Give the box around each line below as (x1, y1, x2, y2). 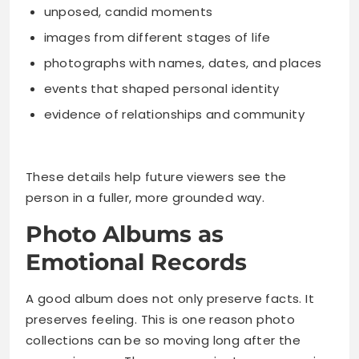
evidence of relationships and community (43, 106, 305, 123)
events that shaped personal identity (43, 80, 280, 98)
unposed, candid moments (43, 3, 213, 21)
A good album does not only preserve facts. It (26, 289, 314, 307)
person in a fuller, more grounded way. (26, 188, 265, 206)
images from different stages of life (43, 29, 271, 46)
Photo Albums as (26, 220, 224, 248)
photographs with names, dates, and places (43, 54, 322, 72)
